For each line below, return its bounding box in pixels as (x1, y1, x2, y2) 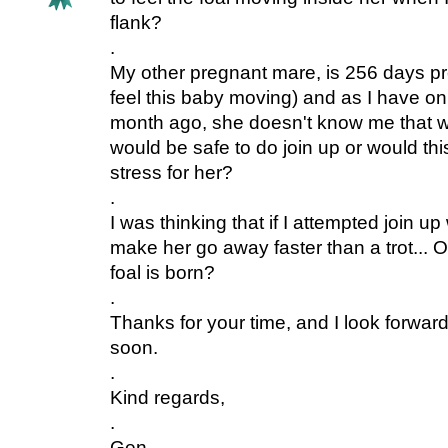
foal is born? (110, 261, 215, 283)
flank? (110, 11, 162, 33)
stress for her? (110, 161, 233, 183)
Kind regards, (110, 386, 225, 408)
